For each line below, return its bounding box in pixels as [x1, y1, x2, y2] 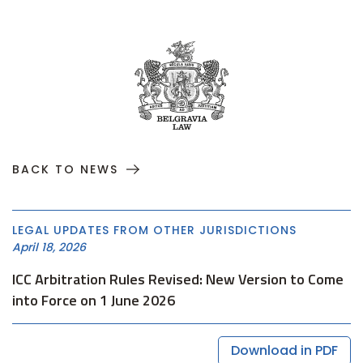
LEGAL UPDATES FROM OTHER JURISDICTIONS [12, 222, 297, 238]
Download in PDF [231, 341, 338, 360]
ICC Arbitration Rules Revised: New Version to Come [12, 268, 344, 290]
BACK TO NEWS [12, 161, 118, 177]
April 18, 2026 [12, 239, 86, 255]
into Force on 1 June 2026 [12, 289, 175, 311]
